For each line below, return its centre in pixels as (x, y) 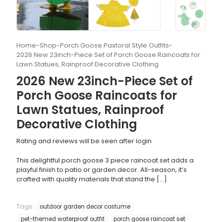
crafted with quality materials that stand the (86, 179)
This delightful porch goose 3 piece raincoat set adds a (105, 160)
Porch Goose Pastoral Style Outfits (114, 45)
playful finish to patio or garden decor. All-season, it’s (102, 169)
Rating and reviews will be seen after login (84, 141)
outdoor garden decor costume (85, 206)
